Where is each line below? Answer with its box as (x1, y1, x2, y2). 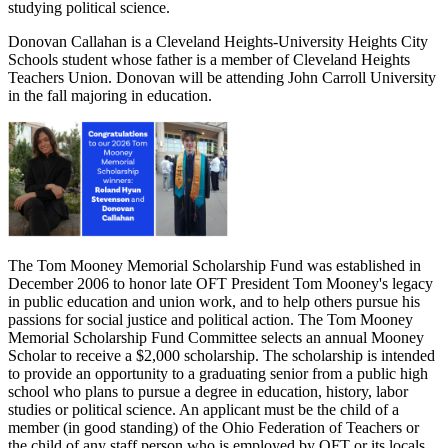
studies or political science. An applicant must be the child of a (8, 400, 399, 418)
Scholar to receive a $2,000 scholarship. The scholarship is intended (8, 346, 435, 364)
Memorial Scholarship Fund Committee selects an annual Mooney (8, 328, 424, 346)
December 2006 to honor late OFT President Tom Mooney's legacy (8, 274, 433, 292)
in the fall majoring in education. (8, 86, 216, 104)
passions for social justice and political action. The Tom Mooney (8, 310, 413, 328)
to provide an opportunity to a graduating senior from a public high (8, 364, 428, 382)
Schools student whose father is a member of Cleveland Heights (8, 50, 410, 68)
